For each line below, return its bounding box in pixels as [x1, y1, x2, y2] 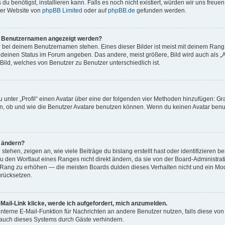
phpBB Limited [42, 7, 82, 14]
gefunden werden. [135, 7, 186, 14]
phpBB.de [108, 7, 135, 14]
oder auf [82, 7, 108, 14]
